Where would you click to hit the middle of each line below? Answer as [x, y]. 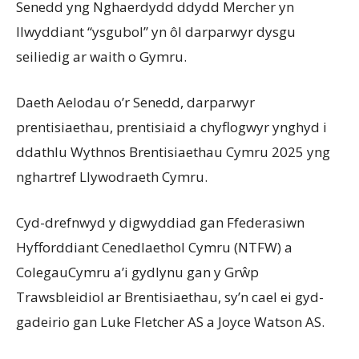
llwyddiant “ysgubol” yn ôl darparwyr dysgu [156, 31]
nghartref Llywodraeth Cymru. [112, 176]
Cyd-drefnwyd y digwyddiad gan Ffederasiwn [160, 222]
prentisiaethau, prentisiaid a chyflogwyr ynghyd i [171, 127]
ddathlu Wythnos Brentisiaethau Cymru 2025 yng [173, 151]
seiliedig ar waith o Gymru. [101, 56]
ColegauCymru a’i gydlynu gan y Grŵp [137, 272]
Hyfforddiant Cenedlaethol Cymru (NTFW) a [154, 247]
